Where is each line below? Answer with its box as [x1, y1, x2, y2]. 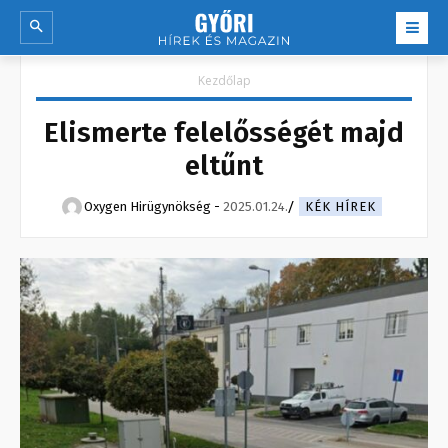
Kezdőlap [197, 72, 251, 90]
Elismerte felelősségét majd [44, 116, 404, 150]
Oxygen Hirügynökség [83, 199, 211, 215]
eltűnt [185, 149, 263, 183]
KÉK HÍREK [304, 199, 376, 215]
